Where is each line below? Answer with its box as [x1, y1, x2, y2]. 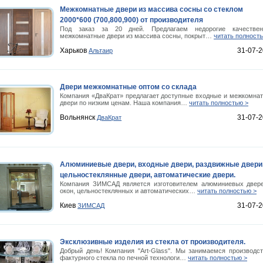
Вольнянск [60, 113, 97, 122]
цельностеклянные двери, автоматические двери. [60, 171, 235, 179]
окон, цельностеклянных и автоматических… [60, 187, 197, 194]
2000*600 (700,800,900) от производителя [60, 16, 203, 24]
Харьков [60, 46, 89, 55]
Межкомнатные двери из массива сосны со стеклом [60, 5, 243, 14]
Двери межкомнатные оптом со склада [60, 83, 197, 91]
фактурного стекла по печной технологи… [60, 254, 188, 261]
